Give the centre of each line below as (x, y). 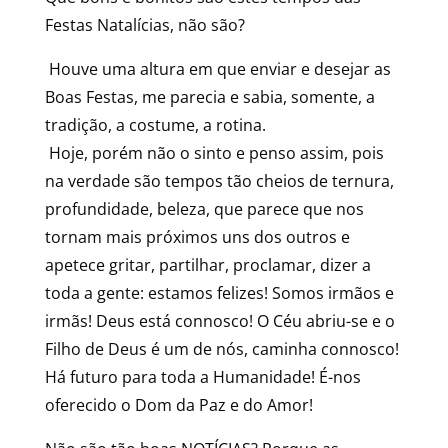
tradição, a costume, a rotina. (155, 125)
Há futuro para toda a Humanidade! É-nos (202, 377)
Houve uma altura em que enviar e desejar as (217, 69)
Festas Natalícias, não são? (144, 25)
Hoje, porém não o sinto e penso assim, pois (214, 153)
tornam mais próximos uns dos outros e (197, 237)
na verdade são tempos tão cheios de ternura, (219, 181)
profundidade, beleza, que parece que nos (204, 209)
